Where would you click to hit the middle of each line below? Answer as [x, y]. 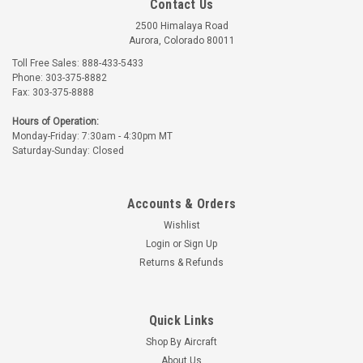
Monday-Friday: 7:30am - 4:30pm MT [92, 136]
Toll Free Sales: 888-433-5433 [78, 63]
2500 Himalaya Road [181, 26]
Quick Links [181, 320]
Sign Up [201, 243]
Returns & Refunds [181, 262]
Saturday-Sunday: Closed [68, 150]
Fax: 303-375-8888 [53, 92]
